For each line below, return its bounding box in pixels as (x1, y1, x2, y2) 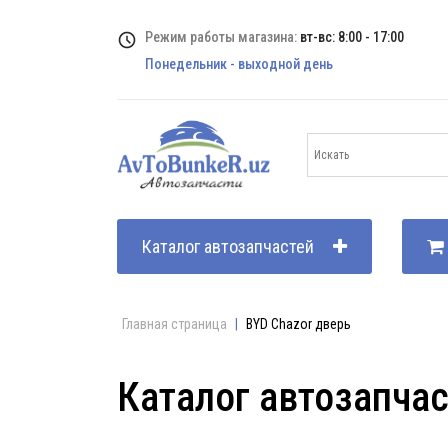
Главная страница (122, 316, 227, 332)
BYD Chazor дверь (246, 316, 351, 332)
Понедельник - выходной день (145, 55, 333, 72)
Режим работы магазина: (145, 28, 300, 45)
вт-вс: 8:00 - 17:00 (300, 28, 404, 45)
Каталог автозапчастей (142, 236, 314, 257)
